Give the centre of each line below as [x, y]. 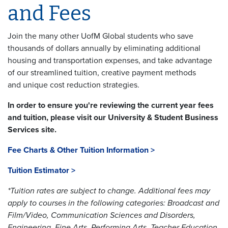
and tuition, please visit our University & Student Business [113, 117]
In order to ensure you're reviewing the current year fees [111, 105]
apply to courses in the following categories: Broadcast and [113, 203]
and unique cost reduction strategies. [74, 85]
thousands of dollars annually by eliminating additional [104, 48]
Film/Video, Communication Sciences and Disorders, [102, 215]
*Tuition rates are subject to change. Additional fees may [109, 191]
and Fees [49, 13]
